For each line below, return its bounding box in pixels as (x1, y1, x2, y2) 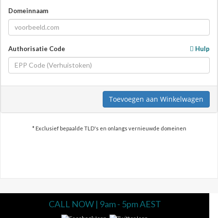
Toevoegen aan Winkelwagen (109, 94, 203, 104)
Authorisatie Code (8, 44, 65, 53)
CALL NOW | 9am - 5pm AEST (48, 198, 161, 209)
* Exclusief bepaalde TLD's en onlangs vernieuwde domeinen (32, 125, 186, 131)
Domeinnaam (8, 6, 48, 15)
